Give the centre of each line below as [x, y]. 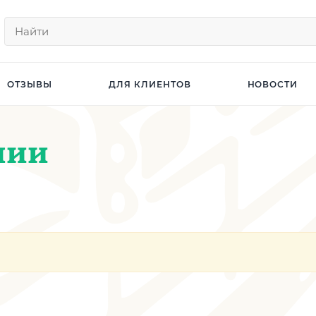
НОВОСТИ [273, 84]
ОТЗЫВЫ [30, 84]
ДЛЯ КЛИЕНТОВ [150, 84]
